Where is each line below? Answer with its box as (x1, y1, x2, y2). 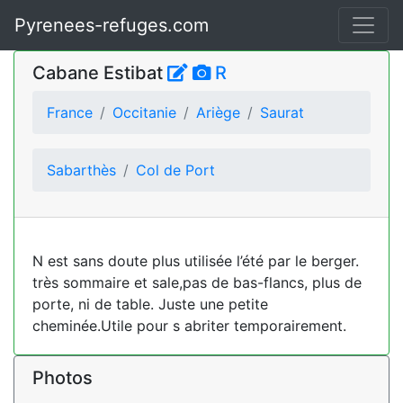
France (47, 103, 93, 121)
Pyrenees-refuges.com (14, 14, 209, 36)
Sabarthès (47, 161, 116, 179)
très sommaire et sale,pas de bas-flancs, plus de (32, 273, 362, 291)
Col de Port (136, 161, 215, 179)
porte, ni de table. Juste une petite (32, 295, 268, 313)
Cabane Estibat (32, 62, 167, 84)
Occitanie (112, 103, 176, 121)
